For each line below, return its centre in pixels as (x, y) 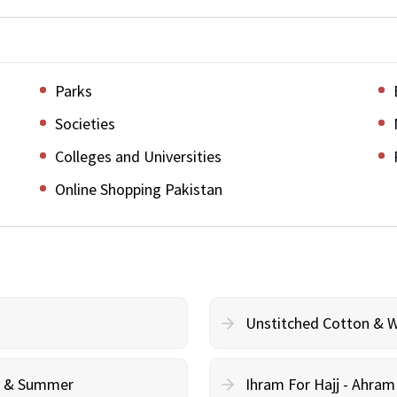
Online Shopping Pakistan (138, 189)
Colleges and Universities (138, 156)
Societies (85, 124)
